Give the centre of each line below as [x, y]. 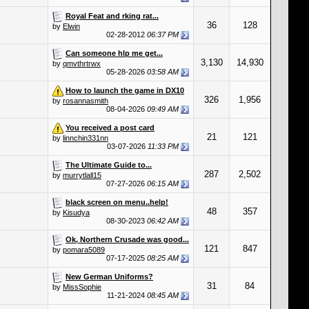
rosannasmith [86, 101]
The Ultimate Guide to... [109, 165]
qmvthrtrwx [82, 63]
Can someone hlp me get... [114, 53]
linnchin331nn [86, 138]
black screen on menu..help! [117, 202]
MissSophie [82, 287]
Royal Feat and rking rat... [112, 16]
